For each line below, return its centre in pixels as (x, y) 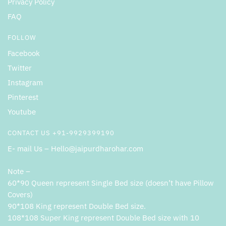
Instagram (25, 83)
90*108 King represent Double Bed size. (77, 206)
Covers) (20, 194)
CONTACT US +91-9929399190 (61, 133)
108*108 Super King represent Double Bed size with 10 (103, 217)
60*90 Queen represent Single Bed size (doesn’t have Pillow (111, 183)
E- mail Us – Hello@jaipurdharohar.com (75, 149)
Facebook (24, 53)
